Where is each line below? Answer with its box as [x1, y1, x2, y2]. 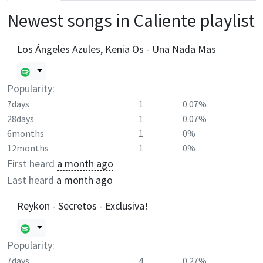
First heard [7, 156, 55, 170]
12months [7, 142, 49, 154]
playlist [196, 9, 255, 32]
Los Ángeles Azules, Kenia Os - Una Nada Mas [17, 42, 216, 56]
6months [7, 127, 44, 139]
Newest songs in [7, 9, 133, 32]
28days [7, 113, 34, 124]
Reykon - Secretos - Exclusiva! [17, 198, 148, 213]
